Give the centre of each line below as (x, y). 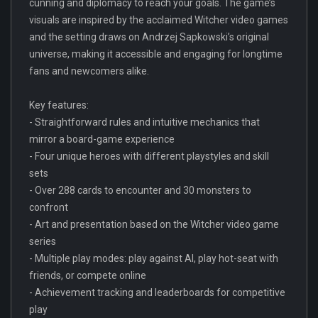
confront (49, 207)
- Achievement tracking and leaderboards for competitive (157, 292)
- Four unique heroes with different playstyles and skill (149, 156)
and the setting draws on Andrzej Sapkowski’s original (149, 37)
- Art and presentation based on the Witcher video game (154, 224)
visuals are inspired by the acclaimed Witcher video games (159, 20)
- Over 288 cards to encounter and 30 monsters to (140, 190)
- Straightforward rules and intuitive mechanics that (144, 122)
